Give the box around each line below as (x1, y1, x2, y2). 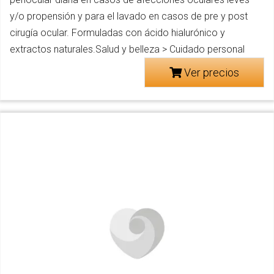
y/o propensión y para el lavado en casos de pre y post (10, 10, 248, 23)
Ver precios (182, 66, 239, 80)
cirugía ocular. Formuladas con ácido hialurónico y (10, 27, 225, 39)
